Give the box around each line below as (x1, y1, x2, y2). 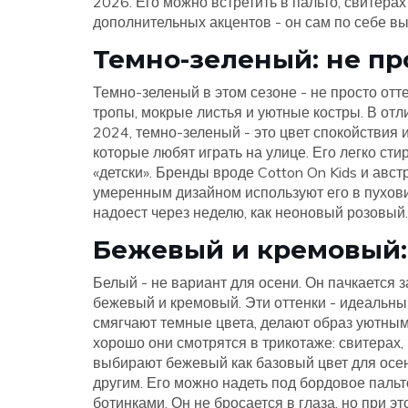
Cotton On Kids (258, 163, 357, 181)
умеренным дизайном (93, 183, 241, 201)
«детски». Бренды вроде (93, 163, 258, 181)
